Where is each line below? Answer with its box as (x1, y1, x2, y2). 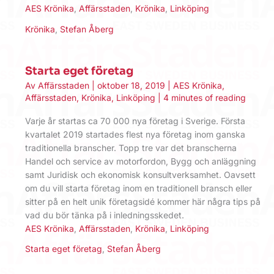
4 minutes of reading (163, 92, 246, 103)
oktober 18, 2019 (97, 80, 168, 91)
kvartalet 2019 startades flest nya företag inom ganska (25, 129, 245, 140)
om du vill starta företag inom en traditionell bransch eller (25, 183, 252, 194)
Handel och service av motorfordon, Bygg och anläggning (25, 156, 256, 167)
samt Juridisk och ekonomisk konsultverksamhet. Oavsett (25, 169, 256, 180)
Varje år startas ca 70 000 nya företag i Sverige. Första (25, 116, 245, 127)
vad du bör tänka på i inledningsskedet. (25, 210, 184, 221)
